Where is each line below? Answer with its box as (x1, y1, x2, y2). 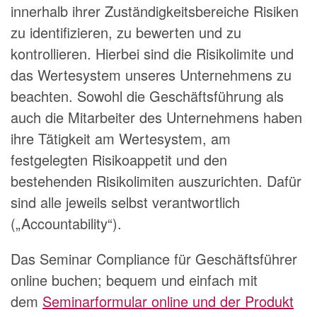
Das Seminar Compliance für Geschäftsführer (11, 248, 297, 269)
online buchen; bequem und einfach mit (11, 270, 258, 290)
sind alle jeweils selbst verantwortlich (11, 192, 240, 212)
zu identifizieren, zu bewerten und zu (11, 22, 241, 42)
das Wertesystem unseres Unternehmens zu (11, 64, 292, 85)
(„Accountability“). (11, 213, 122, 234)
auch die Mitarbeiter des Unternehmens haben (11, 107, 302, 127)
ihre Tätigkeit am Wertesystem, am (11, 128, 231, 149)
